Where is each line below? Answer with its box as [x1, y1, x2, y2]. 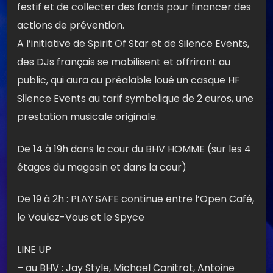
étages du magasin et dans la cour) [17, 160, 186, 174]
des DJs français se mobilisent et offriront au [17, 55, 230, 69]
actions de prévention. [17, 18, 124, 33]
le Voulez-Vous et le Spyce [17, 210, 144, 225]
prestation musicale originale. [17, 110, 158, 124]
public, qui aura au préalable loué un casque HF [17, 73, 240, 88]
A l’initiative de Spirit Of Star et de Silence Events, [17, 37, 249, 51]
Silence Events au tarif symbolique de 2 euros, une [17, 91, 253, 106]
